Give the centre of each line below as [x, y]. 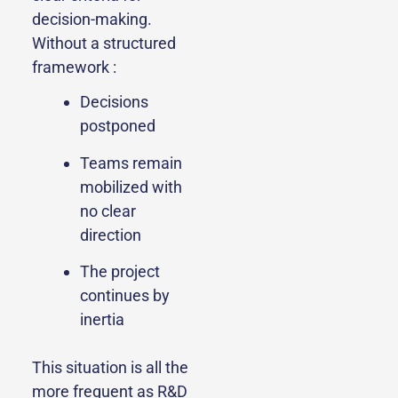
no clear [108, 211]
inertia [102, 320]
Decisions [114, 102]
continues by [125, 296]
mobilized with [131, 187]
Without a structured [104, 44]
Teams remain [131, 163]
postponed [118, 126]
